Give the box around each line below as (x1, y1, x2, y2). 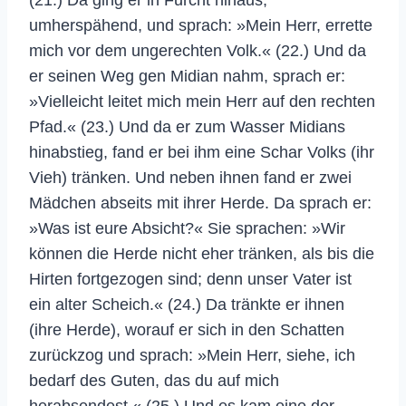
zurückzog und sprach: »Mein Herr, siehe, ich (29, 345, 355, 364)
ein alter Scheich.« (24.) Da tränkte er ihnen (29, 295, 344, 314)
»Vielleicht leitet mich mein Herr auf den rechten (29, 92, 375, 111)
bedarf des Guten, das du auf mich (29, 371, 279, 390)
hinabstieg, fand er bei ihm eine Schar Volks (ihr (29, 142, 374, 161)
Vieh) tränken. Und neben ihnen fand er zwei (29, 168, 352, 187)
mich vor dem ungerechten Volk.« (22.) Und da (29, 41, 366, 60)
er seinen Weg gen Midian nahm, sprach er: (29, 66, 345, 85)
